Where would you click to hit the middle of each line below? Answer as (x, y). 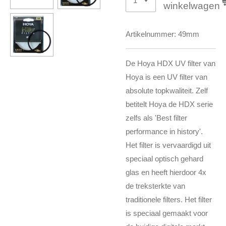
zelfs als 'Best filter (156, 118)
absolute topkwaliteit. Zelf (167, 91)
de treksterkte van (155, 186)
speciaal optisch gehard (164, 159)
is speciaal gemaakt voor (167, 213)
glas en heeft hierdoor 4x (166, 172)
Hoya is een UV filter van (166, 77)
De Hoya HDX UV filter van (171, 63)
